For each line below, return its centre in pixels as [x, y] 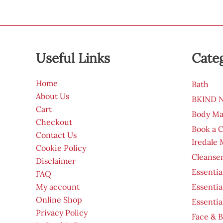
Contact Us [56, 135]
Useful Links [73, 58]
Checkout [54, 122]
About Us [53, 96]
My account [58, 187]
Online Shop [59, 200]
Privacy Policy [62, 213]
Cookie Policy [61, 148]
